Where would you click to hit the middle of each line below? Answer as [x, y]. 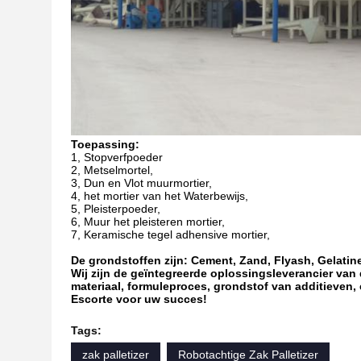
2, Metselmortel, [112, 170]
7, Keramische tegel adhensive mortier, [170, 234]
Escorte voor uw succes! [139, 299]
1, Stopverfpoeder [117, 157]
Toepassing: [105, 144]
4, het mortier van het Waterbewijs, [160, 196]
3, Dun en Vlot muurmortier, [141, 183]
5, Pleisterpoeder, [116, 209]
